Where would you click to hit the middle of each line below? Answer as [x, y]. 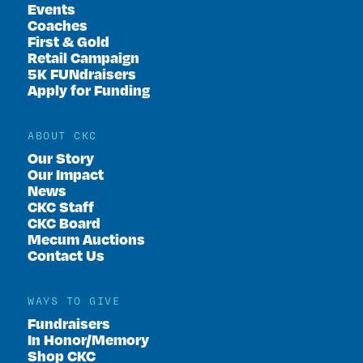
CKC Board [64, 223]
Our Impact [66, 174]
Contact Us [66, 255]
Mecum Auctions [86, 239]
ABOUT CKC [62, 137]
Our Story [61, 158]
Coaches [58, 25]
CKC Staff [61, 207]
